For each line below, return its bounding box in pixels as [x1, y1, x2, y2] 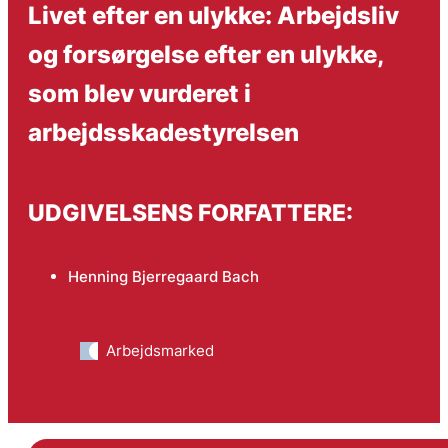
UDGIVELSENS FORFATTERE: [27, 199, 353, 227]
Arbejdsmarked [105, 340, 214, 360]
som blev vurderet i [27, 77, 251, 108]
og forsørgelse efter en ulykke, [27, 38, 383, 69]
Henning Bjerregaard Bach [67, 266, 259, 286]
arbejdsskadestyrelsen [27, 116, 299, 147]
